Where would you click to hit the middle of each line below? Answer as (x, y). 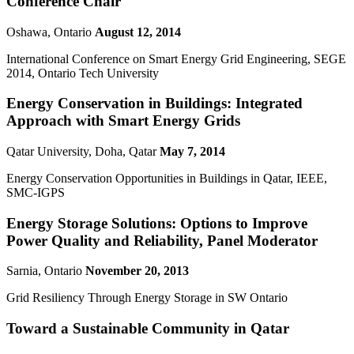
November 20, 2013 (137, 271)
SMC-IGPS (36, 193)
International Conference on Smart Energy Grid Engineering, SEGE (176, 58)
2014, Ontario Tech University (83, 73)
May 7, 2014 (192, 152)
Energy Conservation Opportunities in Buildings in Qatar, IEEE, (167, 179)
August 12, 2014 (138, 32)
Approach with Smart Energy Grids (123, 121)
